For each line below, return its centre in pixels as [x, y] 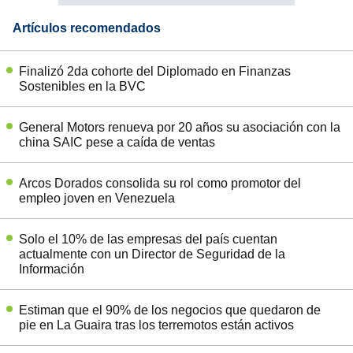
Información [52, 269]
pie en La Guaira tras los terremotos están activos [156, 325]
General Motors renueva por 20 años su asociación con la [180, 127]
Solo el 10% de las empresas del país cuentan [148, 239]
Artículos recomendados [87, 28]
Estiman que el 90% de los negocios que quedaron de [170, 310]
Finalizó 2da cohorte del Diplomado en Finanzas [155, 71]
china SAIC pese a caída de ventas [117, 142]
